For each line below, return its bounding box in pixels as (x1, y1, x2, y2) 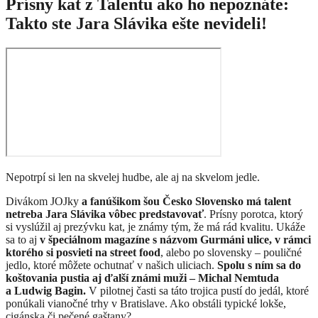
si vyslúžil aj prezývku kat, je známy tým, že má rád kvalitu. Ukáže (6, 221, 305, 234)
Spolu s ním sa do (217, 259, 301, 272)
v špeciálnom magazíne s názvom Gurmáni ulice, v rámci (40, 234, 311, 246)
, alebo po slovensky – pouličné (160, 246, 302, 259)
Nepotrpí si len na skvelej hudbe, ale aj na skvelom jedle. (6, 171, 260, 184)
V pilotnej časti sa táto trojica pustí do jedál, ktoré (86, 285, 309, 297)
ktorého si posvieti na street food (6, 246, 160, 259)
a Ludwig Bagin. (6, 285, 86, 297)
